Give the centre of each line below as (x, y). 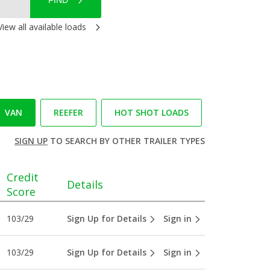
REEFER (68, 112)
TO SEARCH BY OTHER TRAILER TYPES (126, 141)
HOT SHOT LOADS (151, 112)
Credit (22, 177)
